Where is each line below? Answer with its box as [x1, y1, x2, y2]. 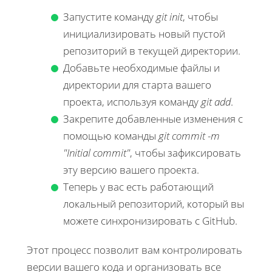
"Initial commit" [63, 145, 130, 160]
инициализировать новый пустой [63, 26, 225, 41]
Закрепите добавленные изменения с [63, 111, 243, 126]
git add [201, 94, 231, 109]
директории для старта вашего [63, 77, 211, 92]
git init [156, 9, 183, 24]
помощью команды [63, 128, 158, 143]
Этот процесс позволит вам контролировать [27, 242, 242, 257]
